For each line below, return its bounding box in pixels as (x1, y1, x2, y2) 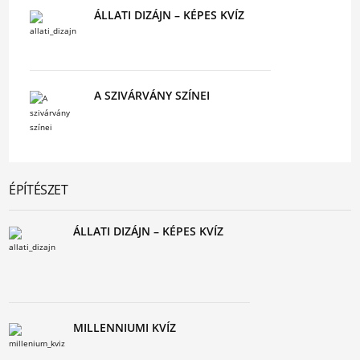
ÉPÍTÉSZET (9, 181, 68, 198)
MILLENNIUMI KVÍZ (73, 320, 177, 335)
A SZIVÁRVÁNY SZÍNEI (93, 88, 210, 103)
